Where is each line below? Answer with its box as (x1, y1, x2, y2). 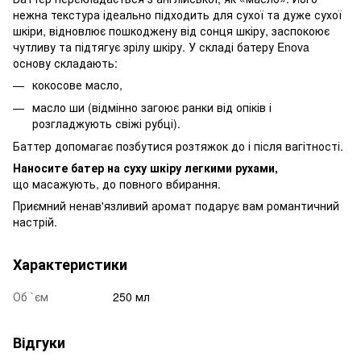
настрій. (13, 214, 57, 230)
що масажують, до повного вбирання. (13, 176, 221, 193)
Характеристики (13, 254, 127, 276)
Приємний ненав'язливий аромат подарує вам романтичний (13, 197, 339, 214)
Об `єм (13, 288, 48, 305)
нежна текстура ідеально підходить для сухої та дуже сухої (13, 6, 342, 23)
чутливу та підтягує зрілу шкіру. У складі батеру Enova (13, 38, 309, 55)
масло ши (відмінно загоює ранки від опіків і (32, 98, 272, 115)
